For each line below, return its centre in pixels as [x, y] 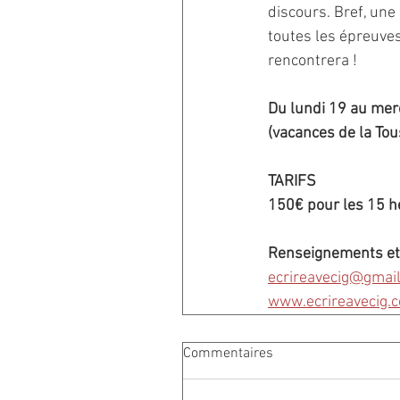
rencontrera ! [312, 61]
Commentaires [228, 354]
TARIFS [292, 182]
